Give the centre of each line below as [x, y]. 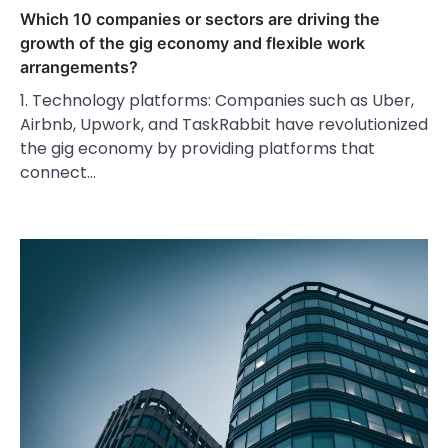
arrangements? [79, 67]
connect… [58, 173]
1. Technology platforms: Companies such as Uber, [217, 101]
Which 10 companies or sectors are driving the [200, 19]
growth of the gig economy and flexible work [192, 43]
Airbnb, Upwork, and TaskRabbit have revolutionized [224, 125]
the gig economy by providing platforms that [197, 149]
